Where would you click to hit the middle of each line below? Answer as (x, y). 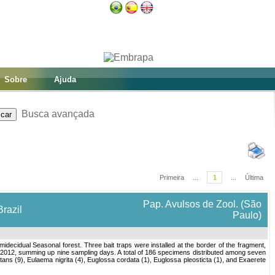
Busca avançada (58, 114)
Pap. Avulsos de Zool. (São (202, 204)
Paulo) (247, 215)
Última (254, 177)
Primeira (172, 177)
